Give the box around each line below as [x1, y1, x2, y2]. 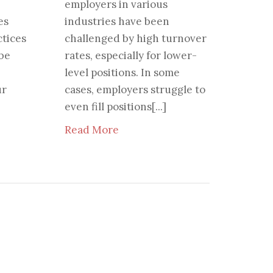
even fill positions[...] [64, 100, 166, 114]
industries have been [64, 15, 169, 29]
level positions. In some [64, 66, 180, 80]
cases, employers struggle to [64, 83, 205, 97]
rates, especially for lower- [64, 49, 197, 63]
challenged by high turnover [64, 32, 207, 46]
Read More [64, 123, 119, 137]
